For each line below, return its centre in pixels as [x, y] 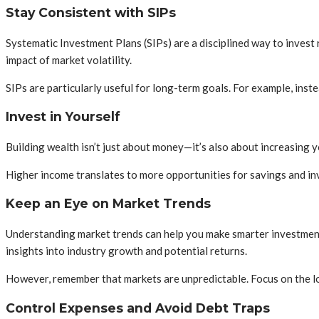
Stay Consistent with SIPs [91, 13]
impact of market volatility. [69, 59]
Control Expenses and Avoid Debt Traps [138, 308]
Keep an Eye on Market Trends [108, 204]
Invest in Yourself [63, 117]
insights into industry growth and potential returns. [126, 251]
